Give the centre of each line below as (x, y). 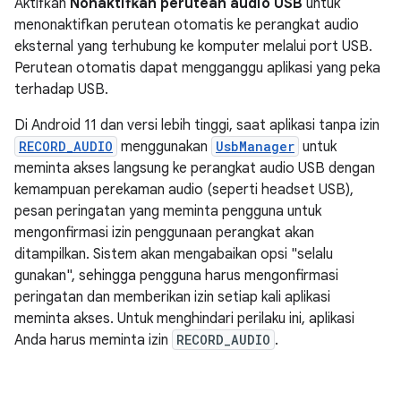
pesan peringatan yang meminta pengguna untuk (168, 211)
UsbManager (255, 146)
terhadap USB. (61, 89)
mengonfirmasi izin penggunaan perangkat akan (164, 232)
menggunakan (164, 146)
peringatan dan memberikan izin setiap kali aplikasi (172, 297)
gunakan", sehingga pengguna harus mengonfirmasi (176, 275)
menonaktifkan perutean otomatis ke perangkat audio (187, 25)
